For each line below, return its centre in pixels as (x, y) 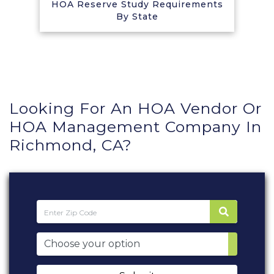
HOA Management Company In (135, 127)
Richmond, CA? (71, 145)
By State (137, 17)
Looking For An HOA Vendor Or (135, 108)
